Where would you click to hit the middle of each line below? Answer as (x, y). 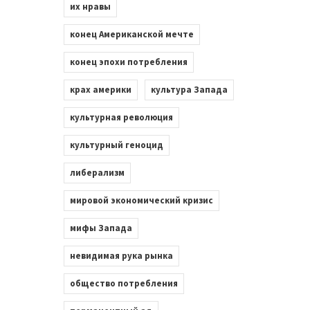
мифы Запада (101, 228)
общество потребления (124, 283)
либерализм (97, 173)
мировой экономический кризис (141, 200)
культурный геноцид (116, 145)
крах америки (100, 90)
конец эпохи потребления (128, 62)
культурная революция (121, 117)
